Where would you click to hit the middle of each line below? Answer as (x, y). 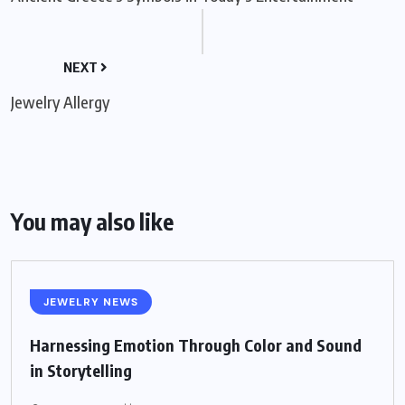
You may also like (92, 221)
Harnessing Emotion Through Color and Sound (196, 345)
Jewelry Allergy (60, 102)
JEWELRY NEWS (91, 302)
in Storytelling (81, 370)
